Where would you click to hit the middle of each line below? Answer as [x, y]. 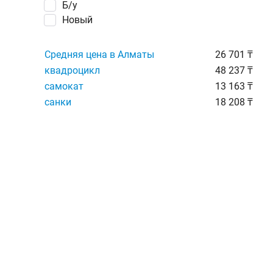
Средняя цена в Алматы [99, 55]
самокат [64, 86]
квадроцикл [72, 70]
